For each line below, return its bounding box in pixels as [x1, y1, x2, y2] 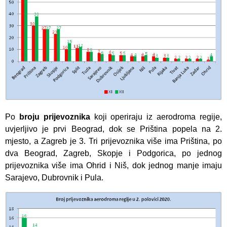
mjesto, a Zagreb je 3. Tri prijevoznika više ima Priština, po [5, 137, 222, 146]
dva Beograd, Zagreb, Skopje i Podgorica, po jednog [5, 149, 222, 158]
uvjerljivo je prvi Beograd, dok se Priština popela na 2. [5, 125, 222, 134]
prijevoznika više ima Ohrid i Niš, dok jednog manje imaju [5, 161, 222, 170]
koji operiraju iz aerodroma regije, [90, 112, 222, 122]
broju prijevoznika [19, 112, 90, 122]
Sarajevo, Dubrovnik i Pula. [5, 173, 103, 182]
